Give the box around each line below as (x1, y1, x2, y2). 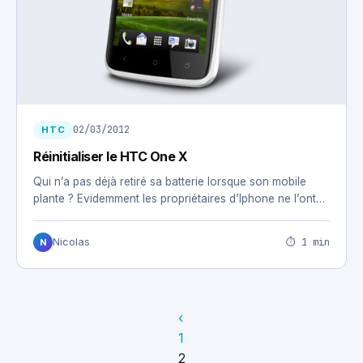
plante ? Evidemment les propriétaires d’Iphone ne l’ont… (33, 192, 325, 206)
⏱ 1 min (286, 235, 330, 249)
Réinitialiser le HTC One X (33, 148, 188, 165)
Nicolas (53, 236, 90, 249)
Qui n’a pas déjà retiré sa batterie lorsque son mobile (33, 175, 306, 189)
